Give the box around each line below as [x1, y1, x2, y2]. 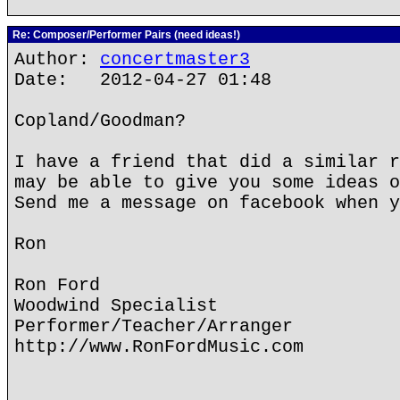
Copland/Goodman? [14, 111, 186, 131]
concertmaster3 [100, 49, 250, 70]
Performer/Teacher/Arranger [14, 316, 293, 337]
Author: [14, 49, 100, 70]
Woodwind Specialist [14, 296, 218, 316]
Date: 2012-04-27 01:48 [14, 70, 271, 90]
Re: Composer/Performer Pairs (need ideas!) [10, 29, 240, 41]
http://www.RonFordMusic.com [14, 337, 304, 357]
